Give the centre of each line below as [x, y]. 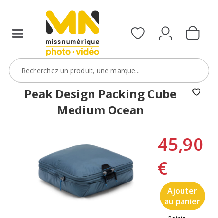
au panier [182, 201]
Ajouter [182, 191]
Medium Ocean [101, 109]
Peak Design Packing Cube [101, 93]
